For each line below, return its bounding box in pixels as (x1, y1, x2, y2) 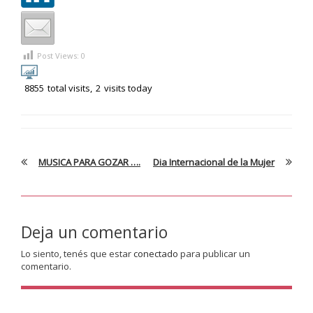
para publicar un (178, 247, 250, 260)
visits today (104, 81, 152, 94)
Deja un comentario (21, 220, 168, 243)
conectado (133, 247, 178, 260)
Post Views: (37, 50, 81, 61)
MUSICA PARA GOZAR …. (38, 155, 140, 168)
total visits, (48, 81, 92, 94)
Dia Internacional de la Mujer (153, 155, 275, 168)
